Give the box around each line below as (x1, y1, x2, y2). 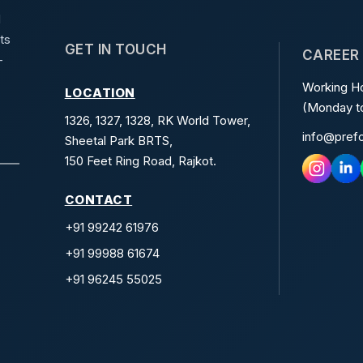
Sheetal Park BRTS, (64, 133, 173, 148)
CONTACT (64, 192, 133, 207)
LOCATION (64, 85, 135, 100)
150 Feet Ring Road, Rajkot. (64, 153, 216, 169)
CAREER (301, 47, 360, 63)
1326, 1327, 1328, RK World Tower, (64, 113, 250, 128)
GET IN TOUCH (64, 41, 167, 58)
